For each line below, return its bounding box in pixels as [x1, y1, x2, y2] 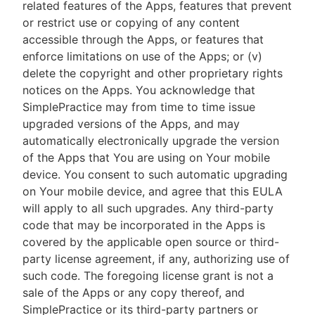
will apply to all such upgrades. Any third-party [22, 201, 274, 215]
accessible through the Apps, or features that [22, 32, 264, 46]
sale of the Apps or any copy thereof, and [22, 285, 245, 300]
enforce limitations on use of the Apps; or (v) [22, 49, 262, 63]
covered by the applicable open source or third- [22, 235, 279, 249]
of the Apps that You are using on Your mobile [22, 150, 270, 165]
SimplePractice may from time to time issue [22, 100, 255, 114]
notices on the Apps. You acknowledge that [22, 83, 255, 97]
